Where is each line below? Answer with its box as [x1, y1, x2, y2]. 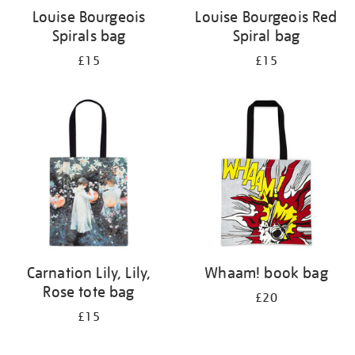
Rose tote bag [43, 282, 135, 301]
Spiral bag [232, 26, 300, 45]
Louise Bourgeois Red [195, 7, 338, 26]
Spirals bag [52, 26, 126, 45]
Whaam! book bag [204, 263, 328, 282]
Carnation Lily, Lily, [26, 263, 151, 282]
